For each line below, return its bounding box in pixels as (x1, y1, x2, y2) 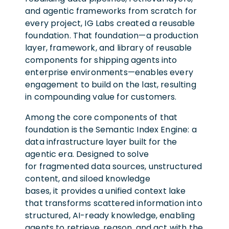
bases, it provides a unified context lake (25, 185, 186, 197)
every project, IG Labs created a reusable (25, 17, 195, 29)
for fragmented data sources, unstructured (25, 160, 202, 172)
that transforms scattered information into (25, 197, 202, 209)
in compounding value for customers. (25, 90, 181, 103)
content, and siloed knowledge (25, 172, 150, 185)
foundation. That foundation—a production (25, 29, 199, 41)
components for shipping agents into (25, 54, 177, 66)
